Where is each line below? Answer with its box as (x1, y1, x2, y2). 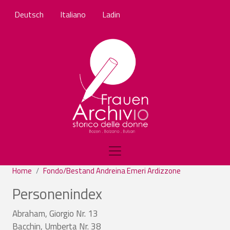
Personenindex (12, 182, 102, 205)
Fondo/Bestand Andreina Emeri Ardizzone (43, 164, 181, 177)
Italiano (60, 8, 86, 21)
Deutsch (14, 8, 44, 21)
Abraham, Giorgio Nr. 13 (12, 206, 98, 220)
